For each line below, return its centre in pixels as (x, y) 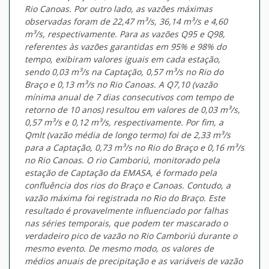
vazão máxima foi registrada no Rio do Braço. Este (125, 198)
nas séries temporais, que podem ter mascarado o (126, 223)
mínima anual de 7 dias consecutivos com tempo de (129, 97)
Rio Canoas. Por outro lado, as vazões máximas (119, 9)
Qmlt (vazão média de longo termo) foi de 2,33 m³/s (128, 135)
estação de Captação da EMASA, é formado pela (121, 173)
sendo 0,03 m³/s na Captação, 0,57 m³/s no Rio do (124, 72)
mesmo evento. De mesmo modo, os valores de (119, 249)
